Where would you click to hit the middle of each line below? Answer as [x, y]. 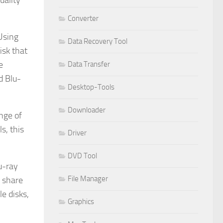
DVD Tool [82, 156]
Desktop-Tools [91, 87]
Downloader [87, 110]
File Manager [88, 178]
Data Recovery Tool [98, 41]
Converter [83, 18]
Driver [77, 133]
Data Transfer [89, 64]
